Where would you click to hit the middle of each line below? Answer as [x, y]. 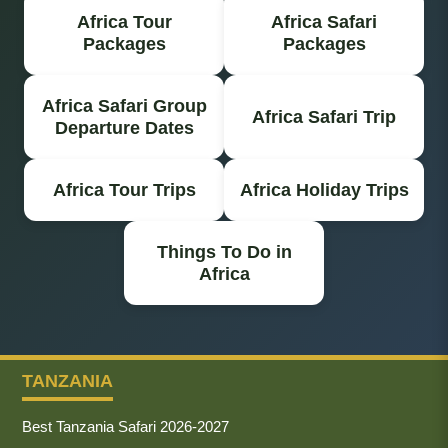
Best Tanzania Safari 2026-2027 [125, 426]
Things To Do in [224, 251]
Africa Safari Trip [324, 116]
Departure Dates [124, 127]
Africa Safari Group [124, 105]
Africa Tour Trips [124, 189]
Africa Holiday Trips [324, 189]
